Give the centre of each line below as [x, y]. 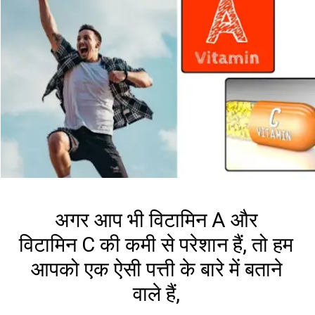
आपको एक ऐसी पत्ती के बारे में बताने [156, 270]
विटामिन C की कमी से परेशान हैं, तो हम [156, 245]
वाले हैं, [156, 294]
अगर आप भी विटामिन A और [156, 220]
